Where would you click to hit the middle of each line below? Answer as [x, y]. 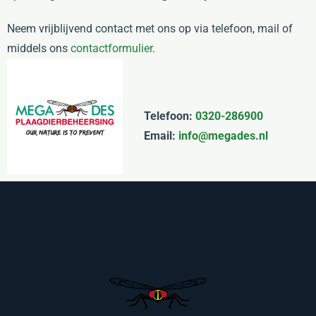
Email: [161, 136]
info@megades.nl [223, 136]
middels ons [39, 48]
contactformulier [111, 48]
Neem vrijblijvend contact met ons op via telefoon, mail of [150, 29]
